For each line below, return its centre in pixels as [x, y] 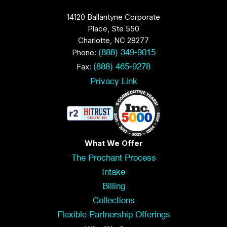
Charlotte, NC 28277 [113, 41]
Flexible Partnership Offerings [113, 215]
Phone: [85, 53]
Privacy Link [113, 82]
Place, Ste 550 [113, 29]
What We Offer [113, 143]
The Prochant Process [113, 159]
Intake [113, 173]
